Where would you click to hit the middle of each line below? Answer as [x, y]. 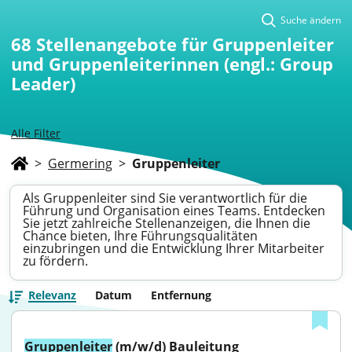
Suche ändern [311, 20]
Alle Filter [36, 133]
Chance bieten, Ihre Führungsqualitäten [140, 236]
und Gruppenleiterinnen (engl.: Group [172, 64]
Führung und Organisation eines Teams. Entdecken [174, 211]
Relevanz [52, 295]
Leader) [43, 83]
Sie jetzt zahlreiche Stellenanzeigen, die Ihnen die [167, 223]
